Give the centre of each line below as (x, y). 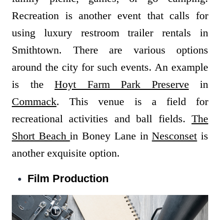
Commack (34, 102)
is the (33, 84)
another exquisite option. (67, 153)
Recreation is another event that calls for (110, 16)
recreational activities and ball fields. (102, 119)
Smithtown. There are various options (110, 50)
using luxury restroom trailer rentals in (110, 33)
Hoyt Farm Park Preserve (122, 84)
